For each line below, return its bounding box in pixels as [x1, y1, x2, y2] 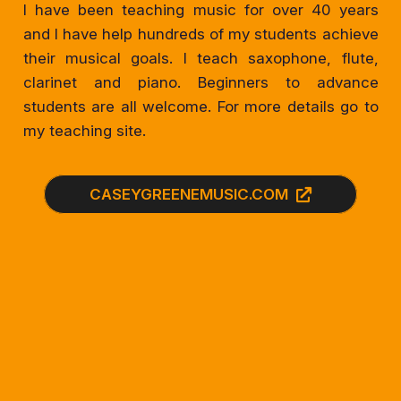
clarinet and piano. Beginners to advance [22, 73, 379, 92]
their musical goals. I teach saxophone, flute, [22, 49, 379, 68]
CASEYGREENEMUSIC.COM [90, 184, 289, 203]
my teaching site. [22, 122, 146, 141]
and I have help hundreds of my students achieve [22, 25, 379, 44]
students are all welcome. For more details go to [22, 98, 379, 116]
